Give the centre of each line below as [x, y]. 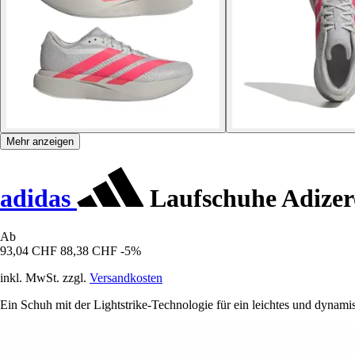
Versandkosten [126, 278]
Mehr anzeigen [40, 142]
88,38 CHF [89, 251]
